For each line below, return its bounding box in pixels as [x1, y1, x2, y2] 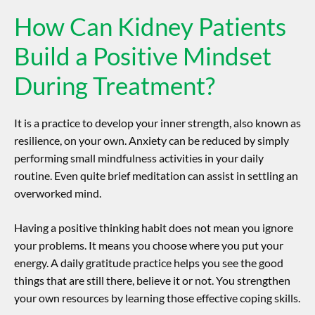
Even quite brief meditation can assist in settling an [54, 169, 298, 183]
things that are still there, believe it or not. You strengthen [14, 274, 290, 288]
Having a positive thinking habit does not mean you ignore [14, 221, 293, 235]
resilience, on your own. [14, 134, 127, 148]
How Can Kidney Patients [14, 11, 286, 41]
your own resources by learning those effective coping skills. [14, 291, 300, 305]
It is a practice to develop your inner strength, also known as [14, 116, 301, 130]
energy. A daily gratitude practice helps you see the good [14, 256, 283, 270]
